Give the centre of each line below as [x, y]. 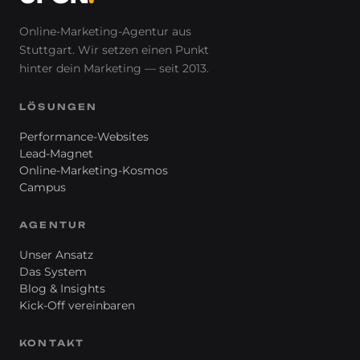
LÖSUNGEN [59, 106]
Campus [43, 187]
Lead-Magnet [56, 153]
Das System [53, 271]
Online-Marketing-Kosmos [94, 170]
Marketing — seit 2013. [145, 68]
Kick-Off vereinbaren [77, 305]
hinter [38, 68]
